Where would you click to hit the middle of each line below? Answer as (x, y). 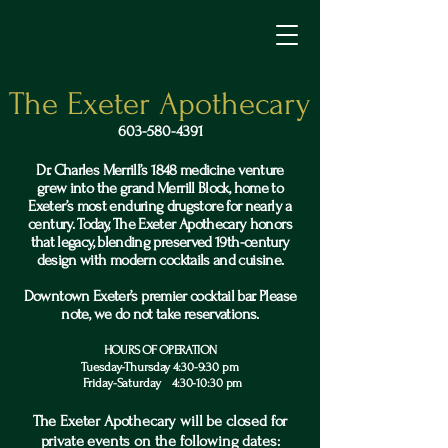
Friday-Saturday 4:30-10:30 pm (160, 383)
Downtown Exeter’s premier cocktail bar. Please (160, 296)
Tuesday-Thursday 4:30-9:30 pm (160, 367)
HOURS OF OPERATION (160, 350)
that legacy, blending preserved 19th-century (160, 242)
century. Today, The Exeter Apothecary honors (160, 224)
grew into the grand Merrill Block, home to (160, 188)
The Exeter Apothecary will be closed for (160, 421)
